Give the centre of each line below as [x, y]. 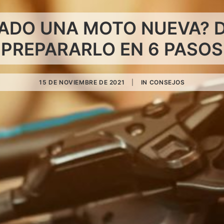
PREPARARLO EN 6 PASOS [112, 49]
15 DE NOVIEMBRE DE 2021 [82, 82]
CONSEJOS [167, 82]
